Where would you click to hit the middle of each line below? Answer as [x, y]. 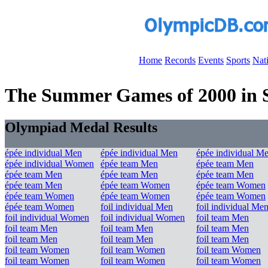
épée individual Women [49, 163]
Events [211, 60]
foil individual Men [137, 206]
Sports [238, 60]
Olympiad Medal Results [81, 127]
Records [180, 60]
